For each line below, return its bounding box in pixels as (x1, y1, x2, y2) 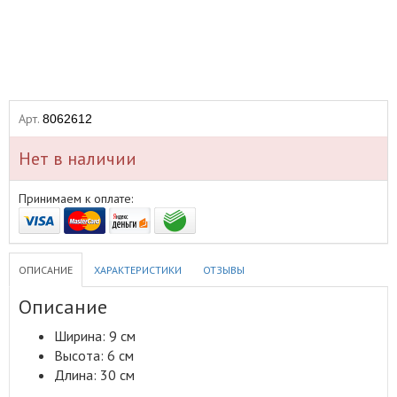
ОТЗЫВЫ (203, 263, 245, 276)
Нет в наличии (19, 147, 136, 170)
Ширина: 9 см (54, 327, 136, 345)
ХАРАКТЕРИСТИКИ (94, 263, 182, 276)
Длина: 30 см (54, 366, 135, 384)
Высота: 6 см (54, 346, 134, 364)
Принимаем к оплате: (19, 191, 133, 206)
